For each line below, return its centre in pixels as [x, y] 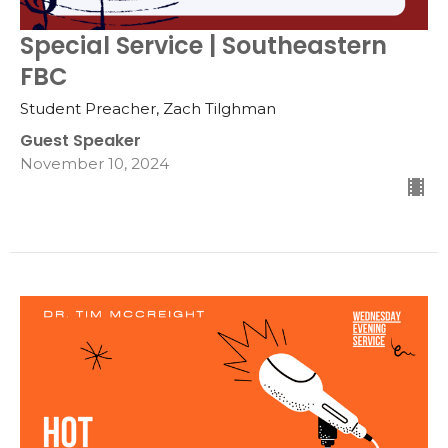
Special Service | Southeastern [203, 46]
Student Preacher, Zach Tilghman [148, 109]
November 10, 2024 [94, 164]
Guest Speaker [80, 141]
